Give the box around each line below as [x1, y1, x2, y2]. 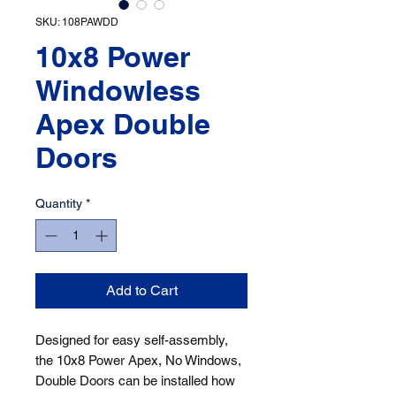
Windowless [35, 73, 201, 108]
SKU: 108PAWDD [35, 16, 118, 29]
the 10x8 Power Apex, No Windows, [35, 353, 241, 369]
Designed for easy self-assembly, [35, 332, 228, 348]
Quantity [35, 196, 82, 211]
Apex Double [35, 107, 210, 141]
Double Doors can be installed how [35, 373, 235, 389]
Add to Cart [105, 282, 178, 300]
